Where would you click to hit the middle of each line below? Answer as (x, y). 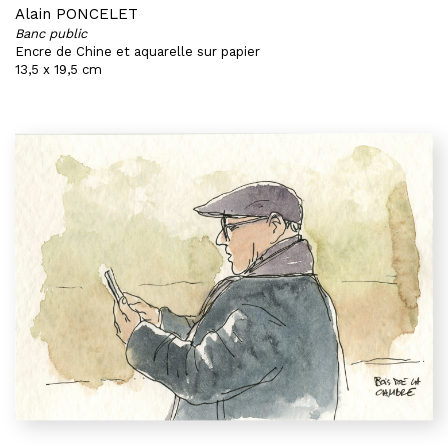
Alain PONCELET (76, 14)
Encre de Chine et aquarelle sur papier (137, 51)
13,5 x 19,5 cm (58, 69)
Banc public (51, 33)
